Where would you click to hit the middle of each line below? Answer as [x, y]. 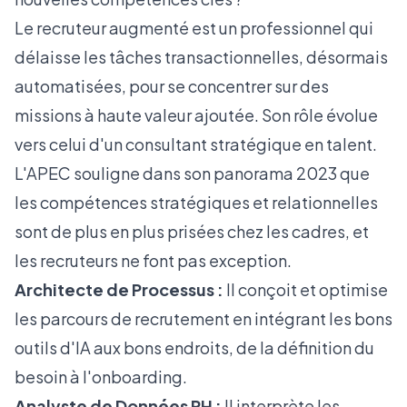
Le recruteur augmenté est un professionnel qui [194, 28]
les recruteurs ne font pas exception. [153, 260]
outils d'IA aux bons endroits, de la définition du [194, 347]
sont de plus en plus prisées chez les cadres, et [192, 231]
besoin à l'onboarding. [101, 377]
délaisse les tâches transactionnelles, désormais [201, 57]
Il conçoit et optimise [306, 289]
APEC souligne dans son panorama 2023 [182, 173]
